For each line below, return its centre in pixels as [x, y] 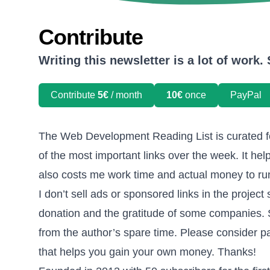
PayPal [246, 95]
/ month [125, 95]
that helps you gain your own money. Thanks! [147, 252]
